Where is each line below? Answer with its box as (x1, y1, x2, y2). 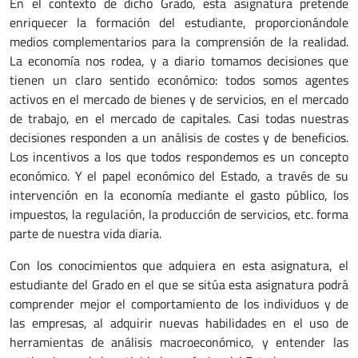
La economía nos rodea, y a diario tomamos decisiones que (10, 51, 348, 70)
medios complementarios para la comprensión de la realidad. (10, 32, 348, 51)
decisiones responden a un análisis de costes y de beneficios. (10, 128, 348, 147)
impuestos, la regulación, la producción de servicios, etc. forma (10, 205, 348, 224)
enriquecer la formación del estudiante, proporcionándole (10, 13, 348, 32)
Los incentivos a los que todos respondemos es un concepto (10, 147, 348, 166)
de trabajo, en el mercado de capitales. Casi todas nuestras (10, 109, 348, 128)
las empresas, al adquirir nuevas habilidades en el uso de (10, 313, 348, 332)
